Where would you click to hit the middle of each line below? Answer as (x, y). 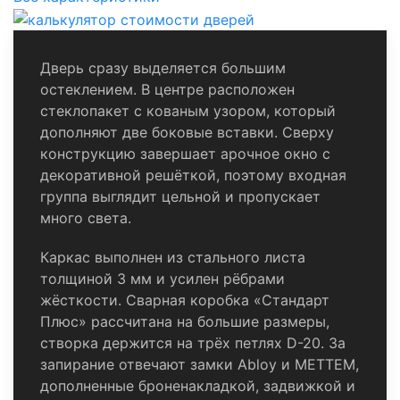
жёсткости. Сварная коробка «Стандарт (185, 300)
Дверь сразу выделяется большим (163, 67)
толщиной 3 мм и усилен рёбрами (162, 278)
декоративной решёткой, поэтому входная (193, 175)
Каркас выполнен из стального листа (173, 257)
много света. (86, 217)
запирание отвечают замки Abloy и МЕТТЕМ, (200, 364)
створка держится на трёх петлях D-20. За (193, 342)
